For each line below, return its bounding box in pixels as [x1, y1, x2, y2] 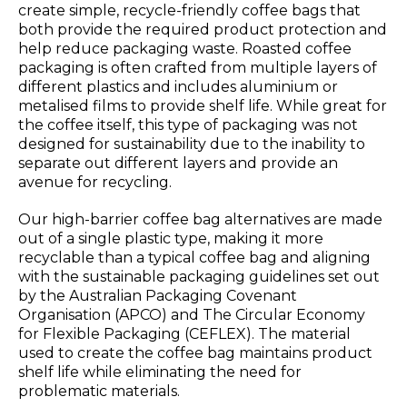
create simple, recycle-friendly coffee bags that [18, 2, 361, 20]
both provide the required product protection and [18, 21, 387, 39]
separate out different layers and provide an [18, 154, 338, 173]
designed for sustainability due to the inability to [18, 135, 365, 154]
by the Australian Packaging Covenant [18, 287, 297, 305]
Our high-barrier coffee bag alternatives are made [18, 211, 382, 229]
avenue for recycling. [18, 174, 172, 192]
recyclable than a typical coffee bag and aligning [18, 249, 371, 267]
